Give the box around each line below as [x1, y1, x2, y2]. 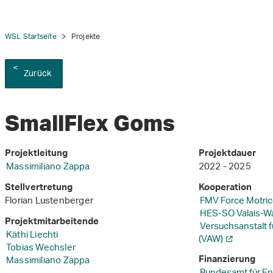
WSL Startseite [5, 29, 57, 45]
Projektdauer [198, 146, 256, 164]
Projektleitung [5, 146, 68, 164]
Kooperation [198, 180, 252, 198]
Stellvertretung [5, 180, 73, 198]
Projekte [71, 29, 101, 45]
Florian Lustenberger [5, 192, 93, 211]
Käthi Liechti [6, 226, 58, 246]
